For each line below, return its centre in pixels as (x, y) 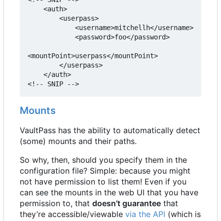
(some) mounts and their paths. (78, 141)
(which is (183, 214)
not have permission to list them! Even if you (103, 181)
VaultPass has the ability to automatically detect (110, 130)
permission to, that (56, 203)
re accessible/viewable (82, 214)
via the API (145, 214)
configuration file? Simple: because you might (105, 170)
